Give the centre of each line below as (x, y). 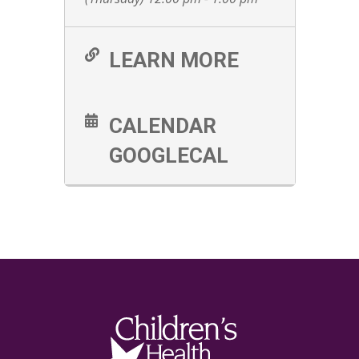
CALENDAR (163, 126)
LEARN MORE (174, 61)
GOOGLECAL (169, 156)
